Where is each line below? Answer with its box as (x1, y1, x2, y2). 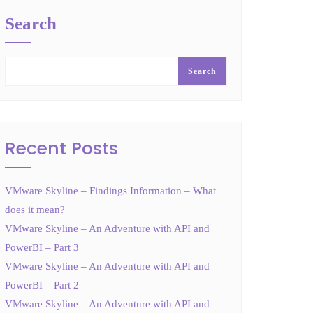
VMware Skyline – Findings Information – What (5, 184, 216, 196)
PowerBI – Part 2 (5, 279, 79, 291)
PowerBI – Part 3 (5, 241, 79, 253)
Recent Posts (5, 136, 118, 161)
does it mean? (5, 203, 65, 215)
